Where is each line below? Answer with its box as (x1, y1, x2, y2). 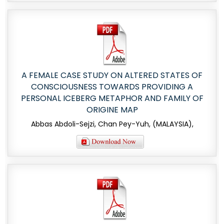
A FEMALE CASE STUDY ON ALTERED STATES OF (21, 69, 202, 81)
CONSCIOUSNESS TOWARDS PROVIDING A (31, 81, 193, 93)
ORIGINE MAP (86, 104, 138, 116)
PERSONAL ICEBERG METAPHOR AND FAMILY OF (20, 92, 203, 104)
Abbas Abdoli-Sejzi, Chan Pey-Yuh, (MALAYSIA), (30, 119, 193, 129)
